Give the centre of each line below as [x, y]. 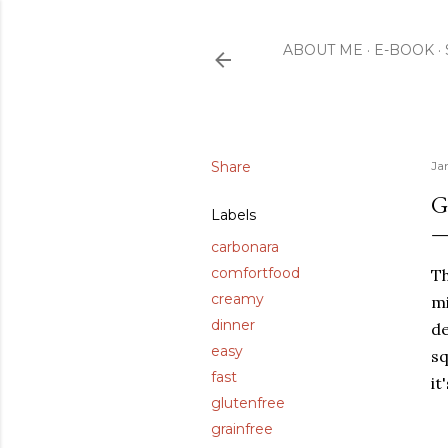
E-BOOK [404, 50]
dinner [233, 325]
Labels [233, 215]
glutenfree [248, 403]
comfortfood [255, 273]
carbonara [245, 247]
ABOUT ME [323, 50]
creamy [237, 299]
